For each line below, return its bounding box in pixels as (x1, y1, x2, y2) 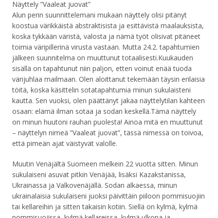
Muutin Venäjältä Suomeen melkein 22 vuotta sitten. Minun (12, 159, 198, 169)
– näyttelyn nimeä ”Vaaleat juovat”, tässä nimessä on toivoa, (12, 128, 203, 138)
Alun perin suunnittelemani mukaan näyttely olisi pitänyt (12, 10, 187, 20)
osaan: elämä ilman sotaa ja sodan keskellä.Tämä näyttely (12, 107, 196, 116)
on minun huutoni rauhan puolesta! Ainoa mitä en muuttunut (12, 117, 203, 127)
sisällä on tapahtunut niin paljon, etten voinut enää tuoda (12, 64, 192, 73)
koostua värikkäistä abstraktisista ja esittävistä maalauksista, (12, 21, 204, 31)
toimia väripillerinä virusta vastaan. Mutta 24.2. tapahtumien (12, 42, 200, 52)
